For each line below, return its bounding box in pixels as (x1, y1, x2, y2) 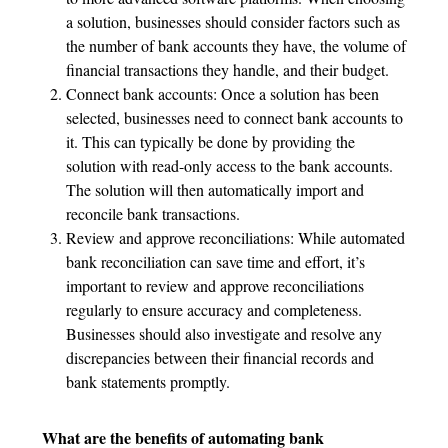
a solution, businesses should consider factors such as (65, 11, 400, 32)
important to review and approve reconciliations (65, 275, 364, 296)
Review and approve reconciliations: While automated (65, 227, 405, 248)
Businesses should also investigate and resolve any (65, 323, 382, 344)
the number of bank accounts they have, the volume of (65, 35, 406, 56)
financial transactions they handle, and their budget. (65, 59, 389, 80)
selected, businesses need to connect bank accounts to (65, 107, 403, 128)
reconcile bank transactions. (65, 203, 240, 224)
